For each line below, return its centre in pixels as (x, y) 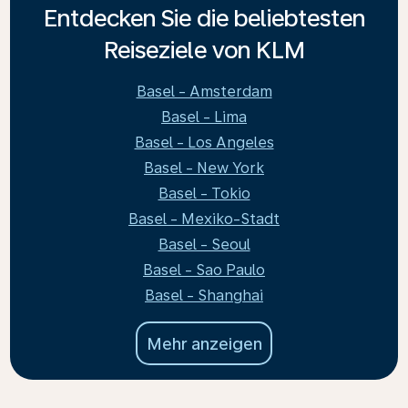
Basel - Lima (204, 117)
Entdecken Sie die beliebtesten (204, 18)
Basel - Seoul (204, 245)
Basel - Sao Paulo (204, 270)
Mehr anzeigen (204, 343)
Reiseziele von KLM (204, 50)
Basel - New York (204, 168)
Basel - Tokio (204, 194)
